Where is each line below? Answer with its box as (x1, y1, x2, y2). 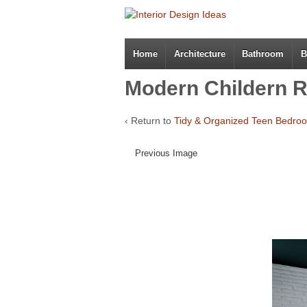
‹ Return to (125, 115, 174, 127)
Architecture (174, 49, 226, 59)
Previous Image (135, 147, 197, 158)
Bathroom (242, 49, 284, 59)
